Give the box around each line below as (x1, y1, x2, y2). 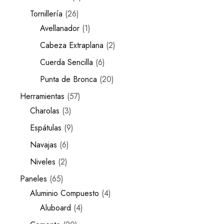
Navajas (30, 139, 57, 150)
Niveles (30, 156, 55, 167)
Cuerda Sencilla (40, 56, 93, 68)
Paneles (20, 173, 47, 184)
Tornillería (30, 8, 62, 19)
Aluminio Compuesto (30, 187, 99, 199)
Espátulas (30, 122, 61, 133)
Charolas (30, 105, 59, 116)
